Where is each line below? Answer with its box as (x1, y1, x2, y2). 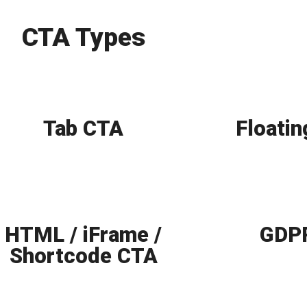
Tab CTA (43, 116, 124, 142)
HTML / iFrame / (5, 222, 162, 248)
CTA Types (22, 23, 145, 53)
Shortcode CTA (9, 243, 158, 269)
